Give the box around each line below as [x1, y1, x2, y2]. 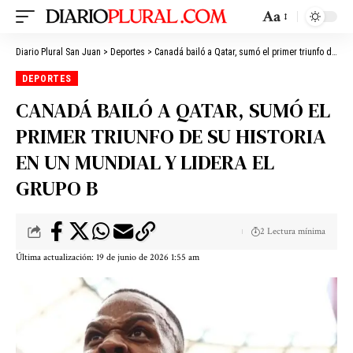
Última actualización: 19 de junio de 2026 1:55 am [16, 251, 199, 264]
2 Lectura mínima [260, 225, 325, 238]
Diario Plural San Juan [16, 46, 101, 58]
